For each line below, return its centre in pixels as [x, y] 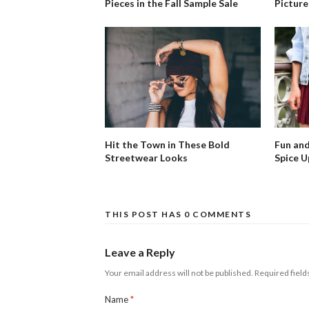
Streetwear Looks [146, 158]
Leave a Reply [140, 252]
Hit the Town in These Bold [167, 145]
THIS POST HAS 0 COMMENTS [178, 215]
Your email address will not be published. [179, 273]
